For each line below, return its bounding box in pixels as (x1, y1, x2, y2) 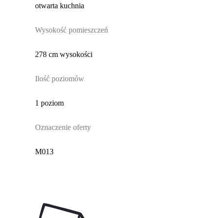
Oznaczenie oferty (35, 123, 91, 132)
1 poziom (35, 99, 64, 108)
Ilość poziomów (35, 74, 84, 83)
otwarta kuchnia (35, 1, 84, 10)
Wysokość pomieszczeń (35, 26, 108, 35)
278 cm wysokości (35, 50, 92, 59)
